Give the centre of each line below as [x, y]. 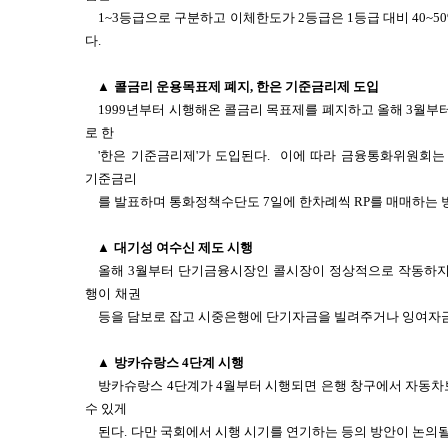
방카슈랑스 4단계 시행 [179, 362]
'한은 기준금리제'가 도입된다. [184, 155]
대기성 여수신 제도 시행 [183, 247]
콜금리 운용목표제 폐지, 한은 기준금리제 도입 [246, 86]
